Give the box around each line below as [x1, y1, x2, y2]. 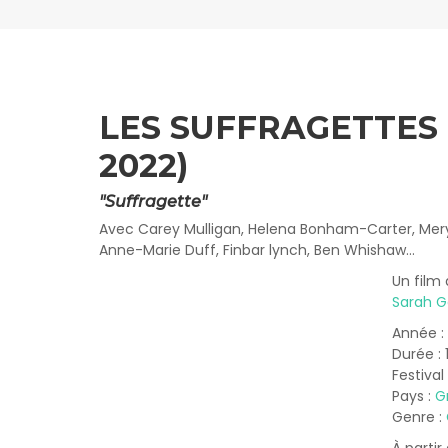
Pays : [391, 386, 435, 406]
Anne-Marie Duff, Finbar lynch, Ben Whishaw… [99, 240, 415, 260]
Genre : [391, 407, 446, 427]
